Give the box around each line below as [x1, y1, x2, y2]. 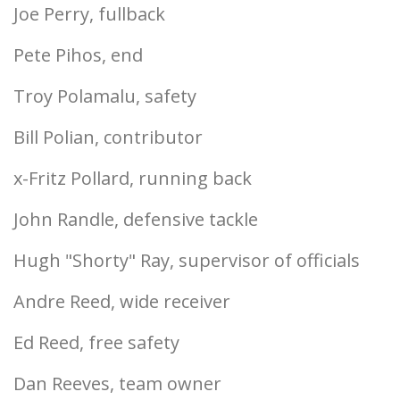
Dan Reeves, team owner [13, 371, 221, 396]
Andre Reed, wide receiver [13, 289, 230, 313]
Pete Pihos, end [13, 43, 143, 67]
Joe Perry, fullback [13, 2, 165, 26]
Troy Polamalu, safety [13, 84, 196, 108]
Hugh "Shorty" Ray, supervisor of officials [13, 248, 360, 272]
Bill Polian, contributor [13, 125, 203, 149]
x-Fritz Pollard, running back [13, 166, 252, 190]
